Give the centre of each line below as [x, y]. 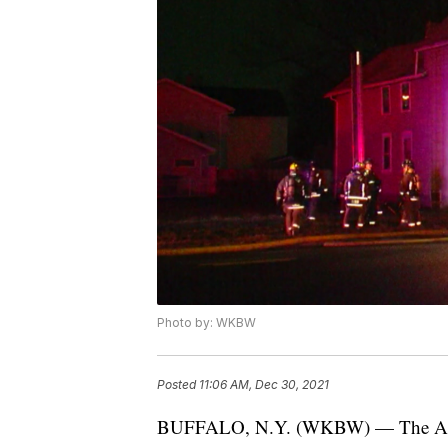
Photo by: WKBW [206, 323]
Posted [178, 385]
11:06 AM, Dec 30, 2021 [264, 385]
